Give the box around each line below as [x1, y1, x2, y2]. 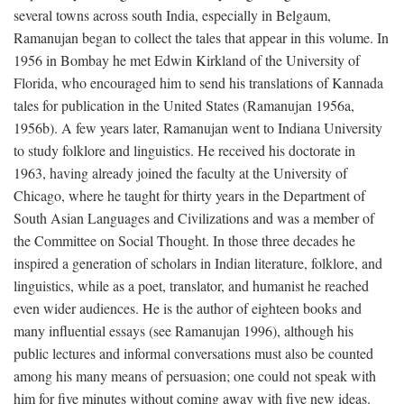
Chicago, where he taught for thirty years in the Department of [14, 185, 365, 205]
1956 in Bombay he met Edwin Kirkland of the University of [14, 50, 360, 69]
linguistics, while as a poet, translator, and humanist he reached [14, 275, 369, 295]
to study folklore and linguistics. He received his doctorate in [14, 140, 355, 160]
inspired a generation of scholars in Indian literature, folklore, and [14, 252, 382, 272]
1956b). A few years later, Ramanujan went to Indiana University [14, 117, 382, 137]
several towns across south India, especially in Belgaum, [14, 5, 331, 24]
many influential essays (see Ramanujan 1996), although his [14, 320, 353, 340]
